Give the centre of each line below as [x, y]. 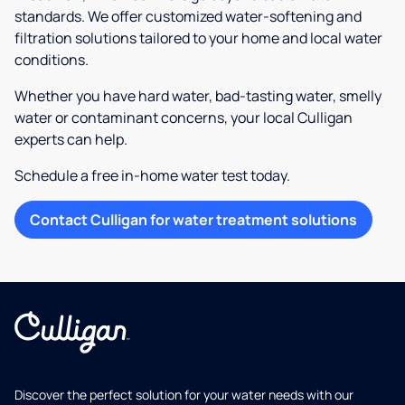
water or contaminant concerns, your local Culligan [184, 118]
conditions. [52, 60]
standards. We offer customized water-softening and [188, 17]
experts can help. [71, 140]
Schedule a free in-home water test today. [152, 176]
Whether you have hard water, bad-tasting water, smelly [198, 96]
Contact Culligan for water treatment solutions [193, 220]
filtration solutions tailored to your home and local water [198, 38]
